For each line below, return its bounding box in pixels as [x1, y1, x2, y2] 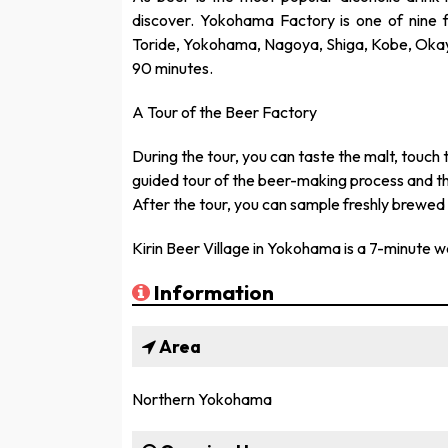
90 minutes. [132, 57, 213, 78]
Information [150, 278, 274, 305]
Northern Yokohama [132, 388, 272, 409]
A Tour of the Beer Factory [132, 101, 317, 122]
